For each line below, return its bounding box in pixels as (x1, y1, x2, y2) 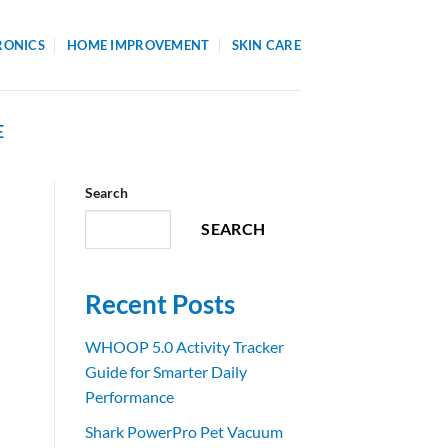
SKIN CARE (231, 37, 301, 53)
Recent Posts (84, 289, 235, 320)
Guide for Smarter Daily (84, 362, 247, 382)
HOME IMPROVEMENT (67, 37, 210, 53)
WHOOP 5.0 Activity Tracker (84, 337, 284, 357)
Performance (84, 387, 174, 407)
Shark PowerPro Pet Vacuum (84, 421, 283, 441)
